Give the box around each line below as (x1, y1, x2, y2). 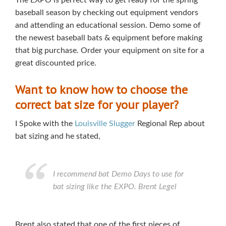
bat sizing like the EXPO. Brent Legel (53, 183, 177, 191)
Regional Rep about (135, 120, 205, 128)
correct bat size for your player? (15, 97, 179, 112)
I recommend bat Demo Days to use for (53, 170, 184, 178)
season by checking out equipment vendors (44, 9, 198, 17)
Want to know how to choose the (15, 82, 188, 97)
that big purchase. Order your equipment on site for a (15, 46, 204, 54)
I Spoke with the (15, 120, 75, 128)
